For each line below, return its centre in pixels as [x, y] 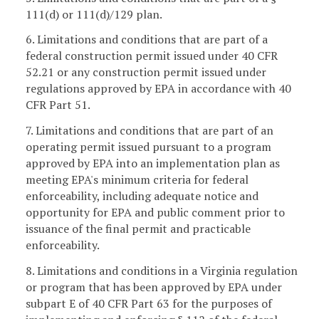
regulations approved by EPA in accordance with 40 [158, 89]
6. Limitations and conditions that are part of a [147, 40]
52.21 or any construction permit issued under [146, 72]
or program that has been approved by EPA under [154, 287]
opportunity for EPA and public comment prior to [155, 213]
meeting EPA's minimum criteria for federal [137, 180]
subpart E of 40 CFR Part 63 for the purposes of [149, 304]
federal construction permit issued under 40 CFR [152, 56]
